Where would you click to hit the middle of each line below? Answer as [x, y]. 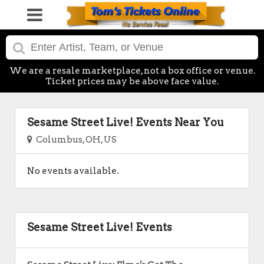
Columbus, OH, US [75, 140]
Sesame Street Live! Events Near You [126, 122]
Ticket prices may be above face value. [132, 81]
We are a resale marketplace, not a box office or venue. [132, 71]
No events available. [73, 171]
